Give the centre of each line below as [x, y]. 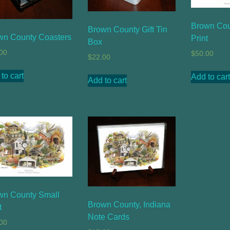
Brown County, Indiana [129, 205]
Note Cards [108, 217]
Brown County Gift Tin [127, 29]
